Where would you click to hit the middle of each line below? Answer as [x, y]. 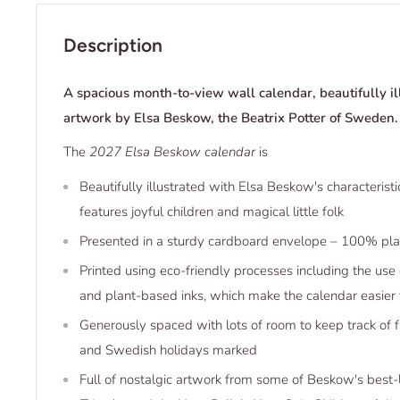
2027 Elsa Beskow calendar [172, 152]
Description [113, 46]
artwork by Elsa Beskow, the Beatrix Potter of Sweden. [231, 117]
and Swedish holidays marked [168, 350]
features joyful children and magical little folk [212, 211]
